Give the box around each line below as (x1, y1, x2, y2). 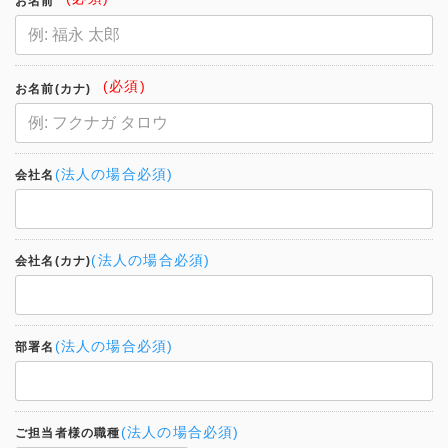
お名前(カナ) (15, 81, 92, 96)
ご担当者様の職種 (15, 425, 121, 440)
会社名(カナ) (15, 253, 92, 268)
